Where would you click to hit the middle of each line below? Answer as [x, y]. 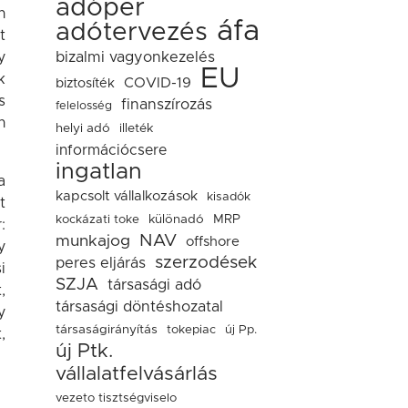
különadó [176, 219]
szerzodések [206, 263]
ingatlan [99, 172]
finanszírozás [167, 105]
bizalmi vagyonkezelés [135, 57]
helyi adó [83, 128]
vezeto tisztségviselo [116, 398]
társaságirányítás [107, 330]
